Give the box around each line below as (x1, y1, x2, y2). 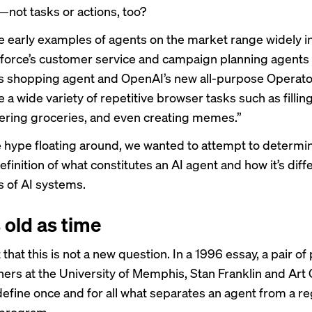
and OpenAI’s (95, 70, 174, 86)
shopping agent (7, 70, 95, 86)
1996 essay (195, 245, 256, 261)
